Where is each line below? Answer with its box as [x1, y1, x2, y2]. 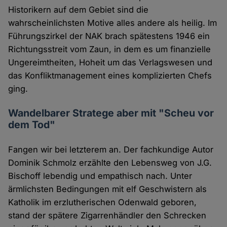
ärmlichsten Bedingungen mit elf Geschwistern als [8, 184, 207, 195]
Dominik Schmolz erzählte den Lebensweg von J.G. [8, 158, 212, 168]
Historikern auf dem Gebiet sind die [8, 5, 149, 15]
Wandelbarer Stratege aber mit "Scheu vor [8, 107, 214, 120]
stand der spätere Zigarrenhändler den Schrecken [8, 210, 207, 221]
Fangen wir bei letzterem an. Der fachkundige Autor [8, 144, 214, 155]
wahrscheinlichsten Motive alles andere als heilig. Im [8, 18, 217, 28]
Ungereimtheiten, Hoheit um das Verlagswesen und [8, 57, 213, 68]
